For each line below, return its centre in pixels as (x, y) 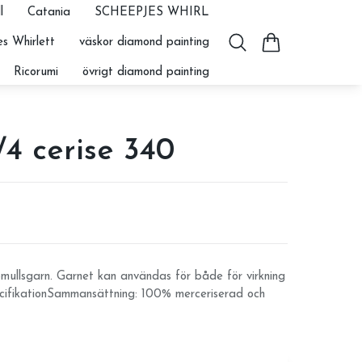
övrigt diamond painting (145, 72)
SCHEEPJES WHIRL (152, 12)
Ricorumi (36, 72)
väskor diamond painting (144, 42)
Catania (48, 12)
